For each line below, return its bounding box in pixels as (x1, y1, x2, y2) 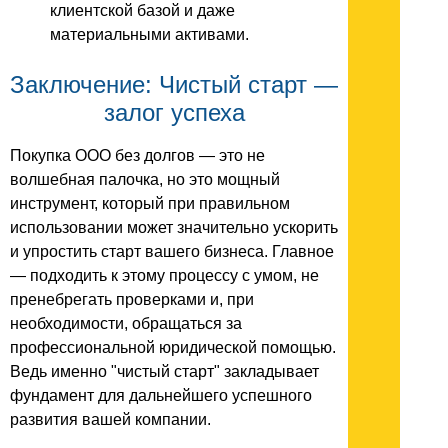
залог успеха (103, 98, 245, 126)
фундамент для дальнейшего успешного (10, 386, 312, 404)
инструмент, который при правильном (10, 194, 290, 212)
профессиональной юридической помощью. (10, 338, 336, 356)
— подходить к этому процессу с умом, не (10, 266, 319, 284)
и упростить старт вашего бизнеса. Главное (10, 242, 334, 260)
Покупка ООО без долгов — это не (10, 146, 265, 164)
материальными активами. (50, 25, 249, 43)
